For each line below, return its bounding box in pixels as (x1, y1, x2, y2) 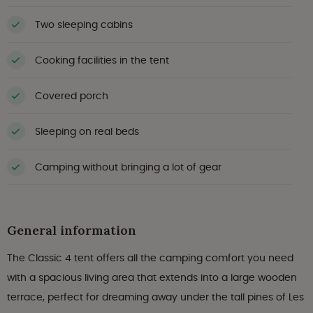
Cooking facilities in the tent (35, 52, 169, 67)
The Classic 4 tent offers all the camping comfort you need (7, 251, 293, 265)
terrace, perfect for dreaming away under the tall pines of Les (7, 290, 304, 305)
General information (7, 222, 136, 239)
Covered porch (35, 88, 108, 103)
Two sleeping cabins (35, 17, 133, 31)
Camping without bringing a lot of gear (35, 159, 221, 174)
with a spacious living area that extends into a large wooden (7, 270, 297, 285)
